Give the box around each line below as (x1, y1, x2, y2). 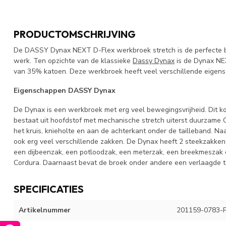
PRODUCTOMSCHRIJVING (14, 28, 136, 41)
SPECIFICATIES (14, 182, 84, 195)
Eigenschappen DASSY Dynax (14, 86, 116, 96)
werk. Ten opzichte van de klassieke (14, 56, 133, 66)
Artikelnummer (19, 205, 71, 215)
